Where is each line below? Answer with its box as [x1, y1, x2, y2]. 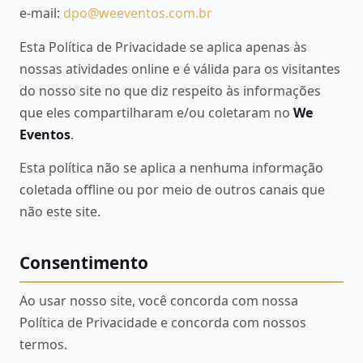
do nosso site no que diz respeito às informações [19, 81, 321, 100]
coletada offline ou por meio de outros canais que [19, 180, 325, 199]
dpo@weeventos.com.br [63, 4, 212, 23]
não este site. [19, 202, 100, 220]
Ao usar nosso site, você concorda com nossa [19, 292, 298, 310]
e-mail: [19, 4, 63, 23]
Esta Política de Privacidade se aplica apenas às [19, 37, 307, 56]
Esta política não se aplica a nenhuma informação [19, 158, 323, 177]
